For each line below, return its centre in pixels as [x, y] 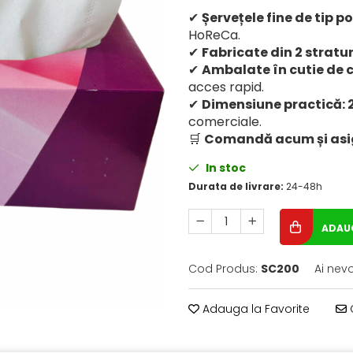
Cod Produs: [223, 269]
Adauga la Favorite [255, 309]
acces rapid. [226, 87]
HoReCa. [214, 35]
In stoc [225, 168]
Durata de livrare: [236, 187]
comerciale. [225, 122]
